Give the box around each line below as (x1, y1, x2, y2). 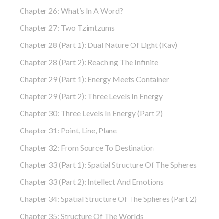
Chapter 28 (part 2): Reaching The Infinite (20, 57, 158, 66)
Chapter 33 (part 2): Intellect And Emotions (20, 176, 164, 186)
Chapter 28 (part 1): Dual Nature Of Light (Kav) (20, 40, 177, 49)
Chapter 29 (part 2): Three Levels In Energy (20, 91, 163, 101)
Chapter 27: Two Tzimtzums (20, 22, 115, 32)
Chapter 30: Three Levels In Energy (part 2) (20, 108, 163, 118)
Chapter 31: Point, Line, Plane (20, 125, 117, 135)
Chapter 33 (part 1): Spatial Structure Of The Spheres (20, 159, 197, 169)
